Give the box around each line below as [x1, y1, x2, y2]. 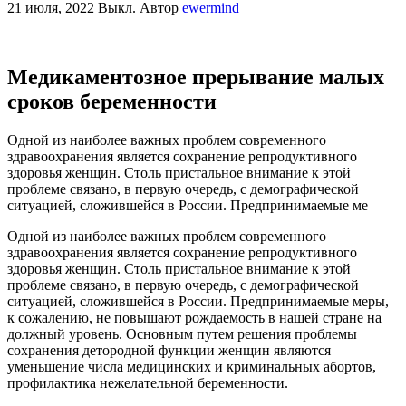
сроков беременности [7, 89, 217, 113]
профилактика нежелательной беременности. [7, 374, 288, 391]
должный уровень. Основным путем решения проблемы [7, 325, 357, 342]
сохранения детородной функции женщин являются [7, 342, 331, 358]
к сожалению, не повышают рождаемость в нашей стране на [7, 309, 382, 325]
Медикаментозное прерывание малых [7, 64, 384, 89]
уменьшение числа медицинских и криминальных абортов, [7, 358, 376, 374]
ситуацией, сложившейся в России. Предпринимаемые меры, [7, 293, 389, 309]
